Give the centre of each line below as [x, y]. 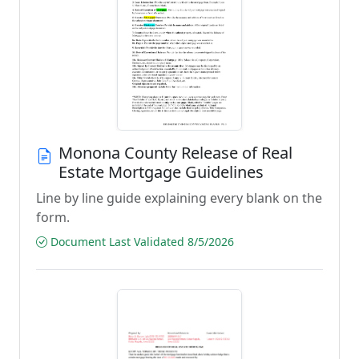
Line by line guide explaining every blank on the [179, 198]
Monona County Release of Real [175, 153]
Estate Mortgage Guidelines [161, 172]
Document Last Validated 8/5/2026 [141, 242]
